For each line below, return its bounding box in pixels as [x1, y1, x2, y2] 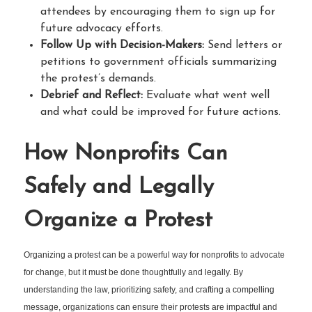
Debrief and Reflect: [40, 89, 143, 101]
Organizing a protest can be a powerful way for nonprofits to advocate [24, 249, 285, 260]
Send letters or [204, 39, 282, 51]
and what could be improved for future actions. [40, 106, 281, 118]
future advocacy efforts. [40, 22, 163, 34]
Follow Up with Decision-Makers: [40, 39, 204, 51]
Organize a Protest [24, 209, 212, 232]
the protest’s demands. [40, 72, 156, 84]
